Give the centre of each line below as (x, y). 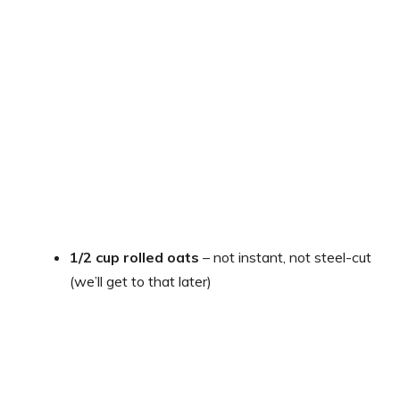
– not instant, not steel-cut (285, 257)
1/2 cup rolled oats (134, 257)
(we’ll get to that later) (141, 281)
